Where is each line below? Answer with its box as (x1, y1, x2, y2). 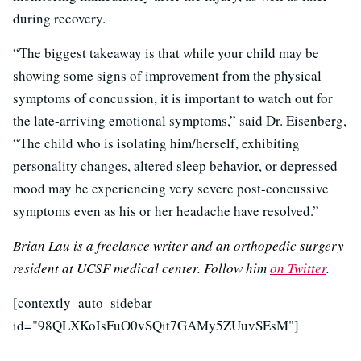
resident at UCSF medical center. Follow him (13, 258, 270, 277)
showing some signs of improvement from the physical (13, 65, 322, 85)
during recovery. (13, 8, 106, 27)
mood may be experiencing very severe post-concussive (13, 178, 329, 197)
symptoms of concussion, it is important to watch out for (13, 88, 333, 107)
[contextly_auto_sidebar (13, 293, 152, 312)
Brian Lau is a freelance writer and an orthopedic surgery (13, 235, 344, 255)
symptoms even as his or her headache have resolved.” (13, 201, 319, 220)
